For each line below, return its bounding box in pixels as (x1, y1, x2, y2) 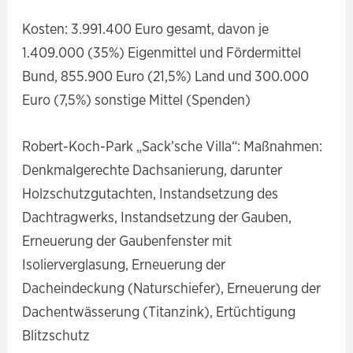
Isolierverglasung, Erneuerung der (22, 255, 226, 274)
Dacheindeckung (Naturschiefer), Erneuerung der (22, 278, 321, 298)
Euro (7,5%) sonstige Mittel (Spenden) (22, 90, 251, 110)
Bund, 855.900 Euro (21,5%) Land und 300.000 (22, 66, 310, 86)
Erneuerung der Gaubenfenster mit (22, 231, 232, 251)
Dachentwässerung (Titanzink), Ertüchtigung (22, 302, 296, 321)
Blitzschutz (22, 325, 91, 345)
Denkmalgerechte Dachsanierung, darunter (22, 160, 283, 180)
